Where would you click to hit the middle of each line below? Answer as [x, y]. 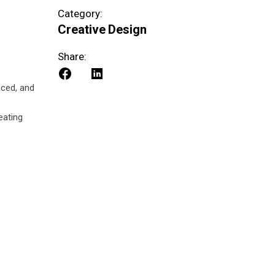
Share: [72, 56]
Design [128, 29]
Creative [82, 29]
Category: [80, 13]
